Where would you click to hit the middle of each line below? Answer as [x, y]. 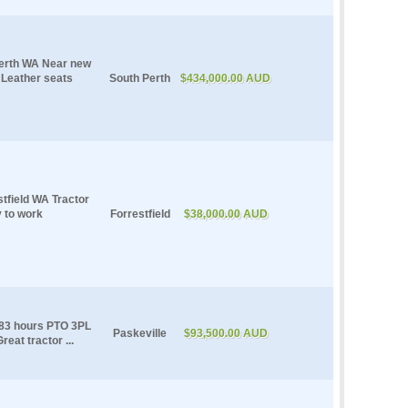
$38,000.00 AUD [225, 214]
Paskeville [140, 333]
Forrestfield [140, 214]
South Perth [140, 78]
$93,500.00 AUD [225, 333]
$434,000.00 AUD [225, 78]
